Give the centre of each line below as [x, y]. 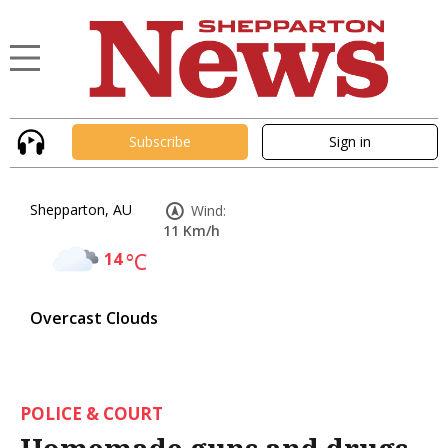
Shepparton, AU [81, 209]
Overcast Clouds [94, 317]
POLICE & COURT [91, 413]
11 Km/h [191, 230]
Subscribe [160, 142]
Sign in [350, 142]
